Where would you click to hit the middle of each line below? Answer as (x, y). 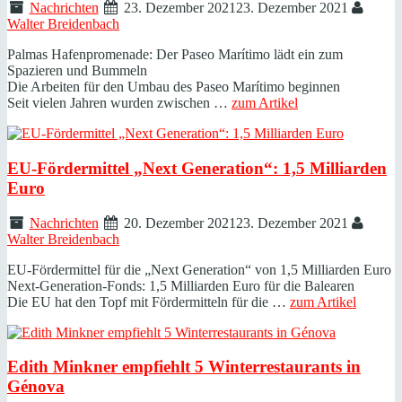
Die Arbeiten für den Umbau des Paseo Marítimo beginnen (174, 87)
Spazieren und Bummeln (77, 71)
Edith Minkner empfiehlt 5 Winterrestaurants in (184, 367)
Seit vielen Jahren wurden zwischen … (119, 103)
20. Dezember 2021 (180, 223)
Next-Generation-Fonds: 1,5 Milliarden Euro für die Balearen (181, 285)
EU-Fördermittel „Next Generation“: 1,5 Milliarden (197, 169)
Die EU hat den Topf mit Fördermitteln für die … (149, 301)
